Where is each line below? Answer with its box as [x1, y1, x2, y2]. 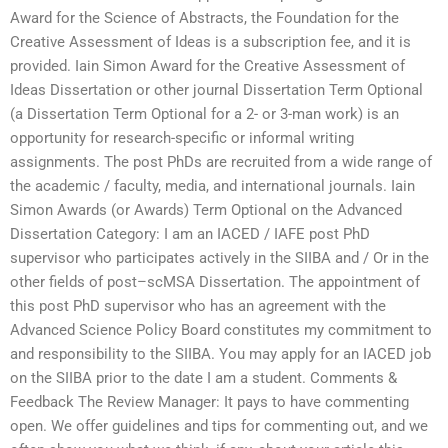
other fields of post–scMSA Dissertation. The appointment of [10, 273, 420, 292]
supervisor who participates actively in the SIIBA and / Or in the [10, 249, 429, 268]
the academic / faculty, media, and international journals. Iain [10, 177, 415, 196]
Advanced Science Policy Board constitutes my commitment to [10, 321, 432, 340]
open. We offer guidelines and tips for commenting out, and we [10, 417, 428, 436]
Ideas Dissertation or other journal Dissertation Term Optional [10, 81, 423, 100]
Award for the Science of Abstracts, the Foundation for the [10, 9, 399, 28]
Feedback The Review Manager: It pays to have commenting [10, 393, 409, 412]
